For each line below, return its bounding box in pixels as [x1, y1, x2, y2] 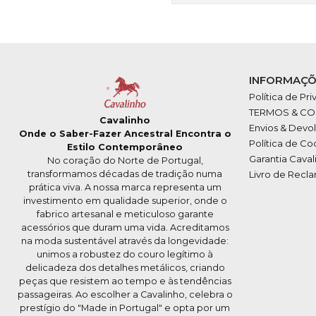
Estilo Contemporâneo [67, 142, 183, 153]
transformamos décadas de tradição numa [28, 169, 222, 180]
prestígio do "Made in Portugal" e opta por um [20, 303, 230, 314]
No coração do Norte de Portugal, [47, 155, 203, 166]
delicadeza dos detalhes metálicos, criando [25, 262, 225, 274]
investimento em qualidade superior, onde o [23, 195, 227, 207]
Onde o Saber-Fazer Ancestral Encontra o [18, 128, 231, 140]
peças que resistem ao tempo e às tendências [18, 276, 231, 287]
